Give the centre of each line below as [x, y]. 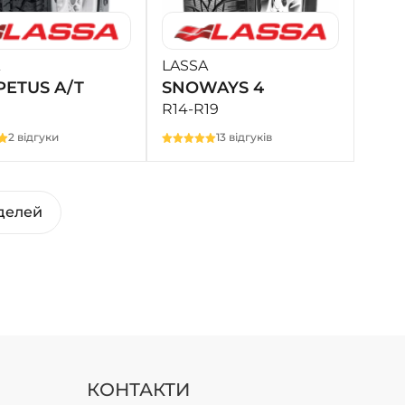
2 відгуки [33, 137]
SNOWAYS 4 [212, 88]
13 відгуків [244, 137]
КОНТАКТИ [138, 390]
